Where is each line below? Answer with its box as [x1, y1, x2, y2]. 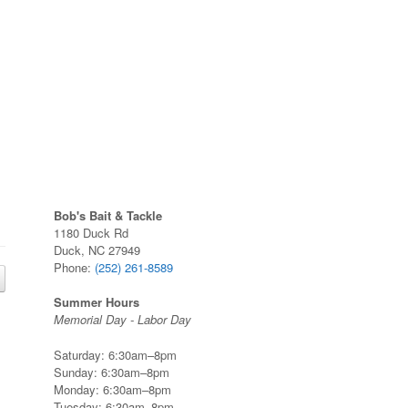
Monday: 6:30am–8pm [54, 380, 172, 398]
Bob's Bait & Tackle [54, 206, 163, 224]
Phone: [54, 258, 96, 276]
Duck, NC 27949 [54, 240, 141, 259]
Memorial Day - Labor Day [54, 311, 192, 328]
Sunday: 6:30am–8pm [54, 362, 170, 381]
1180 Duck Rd [54, 223, 129, 241]
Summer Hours [54, 293, 140, 311]
